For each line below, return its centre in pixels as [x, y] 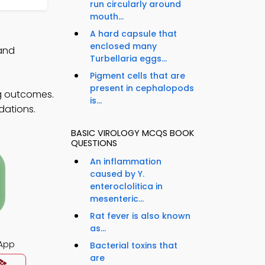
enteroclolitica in [126, 187]
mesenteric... [117, 199]
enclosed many [123, 46]
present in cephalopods [142, 88]
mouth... [107, 17]
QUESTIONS [94, 143]
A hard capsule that [133, 34]
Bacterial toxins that [134, 246]
